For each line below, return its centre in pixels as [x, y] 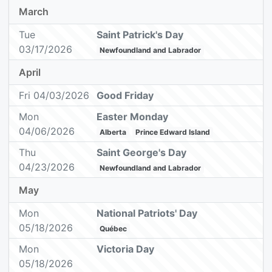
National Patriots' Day [147, 213]
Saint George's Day [142, 153]
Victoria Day [126, 249]
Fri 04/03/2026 [54, 96]
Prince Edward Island [172, 132]
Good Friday [125, 96]
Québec [114, 229]
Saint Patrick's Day [140, 35]
